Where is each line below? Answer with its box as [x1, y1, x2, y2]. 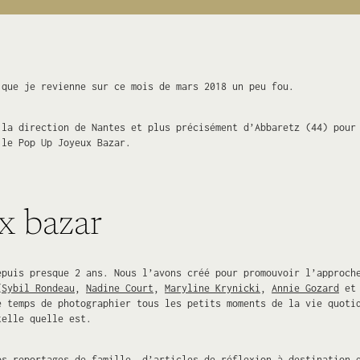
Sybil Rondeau [2, 281, 75, 294]
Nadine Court [86, 281, 153, 294]
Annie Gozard [272, 281, 339, 294]
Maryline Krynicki [165, 281, 260, 294]
